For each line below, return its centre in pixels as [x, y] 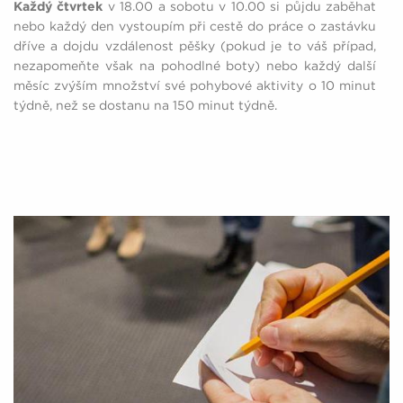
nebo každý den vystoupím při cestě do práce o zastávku [195, 26]
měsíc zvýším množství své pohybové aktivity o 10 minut [195, 85]
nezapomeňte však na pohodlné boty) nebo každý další [195, 65]
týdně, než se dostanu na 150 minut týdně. [145, 105]
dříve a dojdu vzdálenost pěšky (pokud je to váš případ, [195, 45]
